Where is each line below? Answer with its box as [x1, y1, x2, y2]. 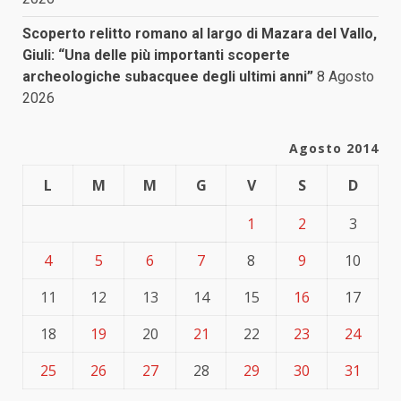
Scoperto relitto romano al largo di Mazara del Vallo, [22, 25, 377, 43]
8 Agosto [317, 68, 374, 86]
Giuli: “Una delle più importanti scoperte [22, 47, 290, 64]
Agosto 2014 [289, 140, 379, 158]
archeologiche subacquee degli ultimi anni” [22, 68, 313, 86]
